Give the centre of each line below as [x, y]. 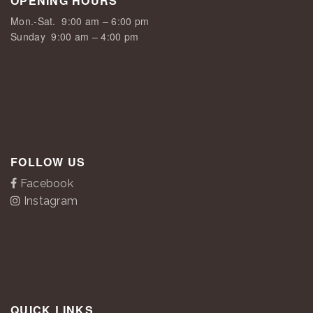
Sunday [28, 36]
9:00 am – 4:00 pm [92, 36]
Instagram [49, 201]
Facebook [45, 183]
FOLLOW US [48, 162]
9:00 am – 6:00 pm [102, 21]
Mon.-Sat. [33, 21]
